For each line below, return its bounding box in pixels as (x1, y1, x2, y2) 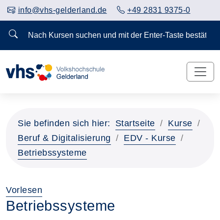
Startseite (115, 118, 155, 128)
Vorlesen (6, 185, 42, 195)
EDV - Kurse (124, 133, 176, 143)
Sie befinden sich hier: (18, 118, 110, 128)
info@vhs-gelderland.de (18, 6, 107, 14)
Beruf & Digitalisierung (18, 133, 111, 143)
